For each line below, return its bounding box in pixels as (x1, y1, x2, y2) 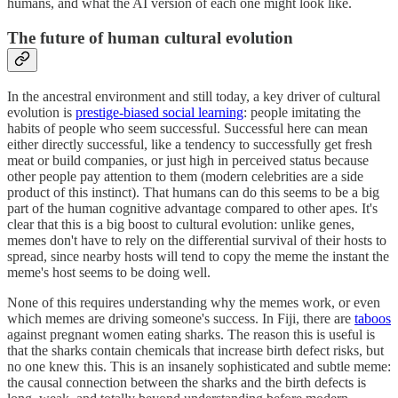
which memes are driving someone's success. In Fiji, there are (7, 310, 354, 326)
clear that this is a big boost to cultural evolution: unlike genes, (7, 216, 354, 232)
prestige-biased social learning (76, 104, 243, 120)
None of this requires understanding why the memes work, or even (7, 294, 380, 310)
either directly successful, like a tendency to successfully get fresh (7, 136, 372, 152)
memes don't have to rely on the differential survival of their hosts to (7, 232, 386, 248)
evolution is (7, 104, 76, 120)
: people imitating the (243, 104, 361, 120)
